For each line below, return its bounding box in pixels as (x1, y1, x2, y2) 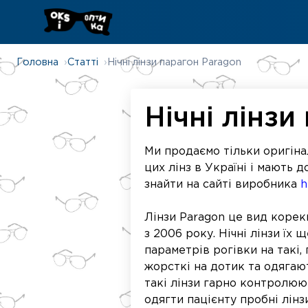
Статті (67, 58, 98, 67)
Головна (16, 58, 58, 67)
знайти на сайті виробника (144, 179, 300, 190)
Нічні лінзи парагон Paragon (107, 58, 241, 67)
